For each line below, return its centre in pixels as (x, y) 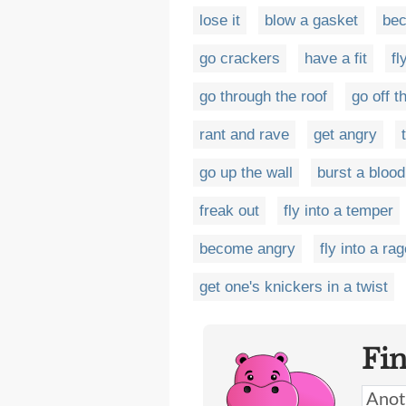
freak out (229, 211)
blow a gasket (311, 20)
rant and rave (244, 135)
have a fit (336, 58)
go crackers (240, 58)
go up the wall (246, 173)
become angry (247, 249)
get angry (345, 135)
